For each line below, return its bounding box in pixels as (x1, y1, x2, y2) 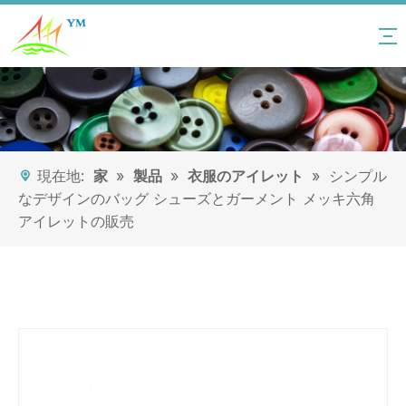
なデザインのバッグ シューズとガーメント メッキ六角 (18, 189, 375, 208)
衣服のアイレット (188, 167, 304, 186)
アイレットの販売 (18, 212, 134, 231)
